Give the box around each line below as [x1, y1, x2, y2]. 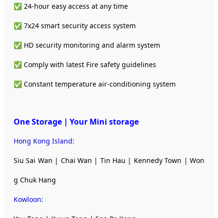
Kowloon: [14, 194, 43, 204]
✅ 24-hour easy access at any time [14, 1, 128, 11]
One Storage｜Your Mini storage [14, 116, 139, 127]
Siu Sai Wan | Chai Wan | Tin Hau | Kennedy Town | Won [14, 155, 204, 165]
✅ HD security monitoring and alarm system [14, 40, 160, 50]
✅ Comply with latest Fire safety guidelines [14, 59, 158, 69]
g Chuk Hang [14, 175, 56, 184]
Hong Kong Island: [14, 136, 74, 145]
